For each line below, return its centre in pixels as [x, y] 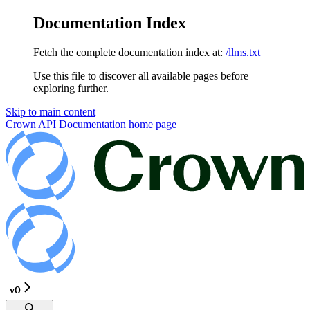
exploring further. [71, 88]
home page [151, 124]
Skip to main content [51, 111]
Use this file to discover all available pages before [141, 75]
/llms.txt [243, 52]
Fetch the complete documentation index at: [128, 52]
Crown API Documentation [66, 124]
